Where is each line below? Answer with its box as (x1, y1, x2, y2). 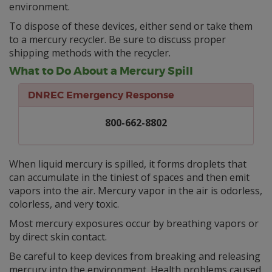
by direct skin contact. (9, 230, 107, 244)
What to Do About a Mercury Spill (9, 64, 193, 79)
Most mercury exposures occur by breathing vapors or (9, 217, 259, 231)
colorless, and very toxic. (9, 197, 119, 211)
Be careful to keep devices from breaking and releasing (9, 250, 260, 263)
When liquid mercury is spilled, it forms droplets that (9, 157, 246, 171)
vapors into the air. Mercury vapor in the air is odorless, (9, 184, 262, 198)
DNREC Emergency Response (28, 89, 174, 102)
